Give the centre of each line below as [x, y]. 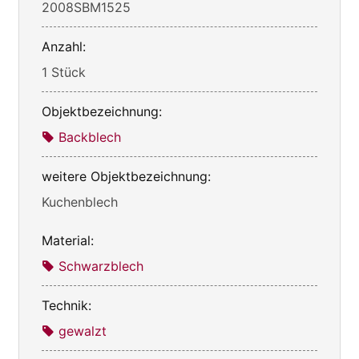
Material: [68, 240]
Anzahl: [64, 46]
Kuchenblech [80, 202]
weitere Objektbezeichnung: [126, 176]
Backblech [90, 137]
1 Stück [64, 72]
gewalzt [83, 331]
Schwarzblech [101, 266]
